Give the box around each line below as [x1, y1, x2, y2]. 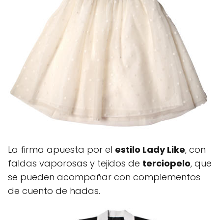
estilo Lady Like [115, 143, 185, 156]
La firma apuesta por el [8, 143, 115, 156]
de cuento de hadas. [8, 185, 100, 197]
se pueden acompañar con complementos [8, 171, 200, 183]
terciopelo [142, 157, 191, 169]
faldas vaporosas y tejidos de [8, 157, 142, 169]
